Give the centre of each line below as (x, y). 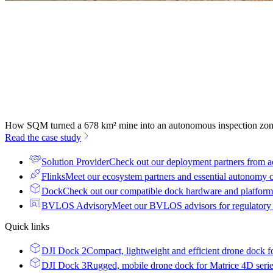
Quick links (27, 226)
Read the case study (43, 137)
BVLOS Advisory (77, 206)
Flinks (53, 176)
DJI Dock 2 (64, 251)
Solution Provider (75, 162)
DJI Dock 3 (64, 265)
